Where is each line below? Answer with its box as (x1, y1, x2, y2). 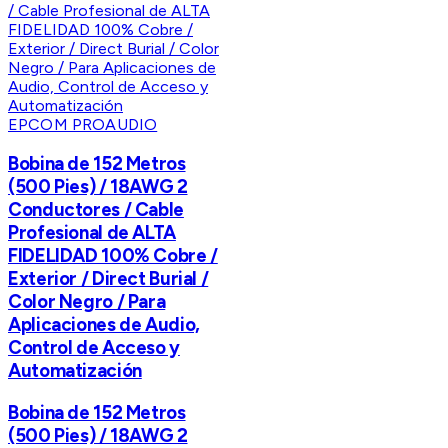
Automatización (8, 359, 142, 383)
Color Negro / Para (8, 290, 166, 314)
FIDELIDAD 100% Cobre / (8, 244, 218, 268)
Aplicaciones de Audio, (8, 313, 200, 337)
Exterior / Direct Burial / (8, 267, 209, 291)
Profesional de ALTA (8, 221, 176, 245)
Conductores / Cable (8, 198, 184, 222)
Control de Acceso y (8, 336, 180, 360)
